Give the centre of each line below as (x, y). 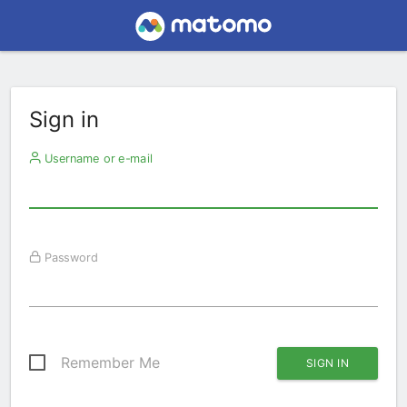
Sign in (64, 119)
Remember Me (110, 362)
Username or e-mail (96, 158)
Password (69, 257)
